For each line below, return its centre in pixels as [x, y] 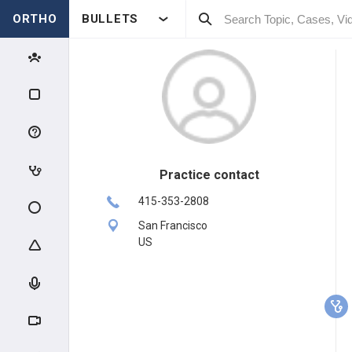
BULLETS [110, 19]
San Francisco [173, 225]
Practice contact [209, 175]
